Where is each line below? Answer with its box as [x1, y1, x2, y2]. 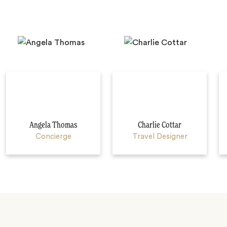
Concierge [35, 132, 71, 140]
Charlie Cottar [138, 121, 181, 130]
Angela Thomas [29, 121, 78, 130]
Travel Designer [132, 132, 187, 140]
